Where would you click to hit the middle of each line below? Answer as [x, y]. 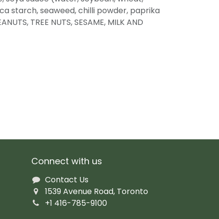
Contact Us [67, 180]
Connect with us [66, 161]
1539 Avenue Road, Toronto [97, 192]
